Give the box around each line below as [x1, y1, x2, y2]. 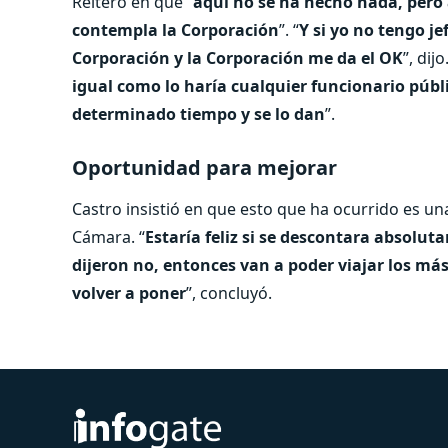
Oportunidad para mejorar [72, 153, 337, 181]
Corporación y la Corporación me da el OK [72, 46, 403, 69]
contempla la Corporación [72, 18, 279, 41]
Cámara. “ [72, 225, 145, 248]
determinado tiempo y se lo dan [72, 102, 325, 125]
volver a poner [72, 281, 186, 304]
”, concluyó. [186, 281, 272, 304]
